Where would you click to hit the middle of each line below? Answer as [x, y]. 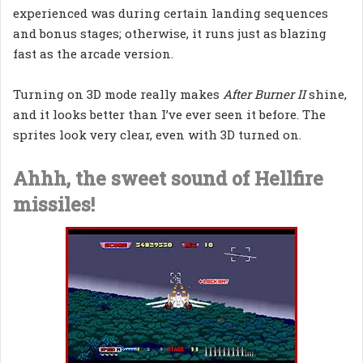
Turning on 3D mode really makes [118, 94]
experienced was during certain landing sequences [171, 13]
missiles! [54, 205]
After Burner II [266, 94]
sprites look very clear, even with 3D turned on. [157, 135]
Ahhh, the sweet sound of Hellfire [168, 179]
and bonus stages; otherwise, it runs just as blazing [170, 34]
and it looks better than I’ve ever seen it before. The [169, 115]
